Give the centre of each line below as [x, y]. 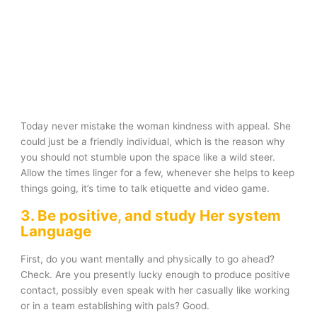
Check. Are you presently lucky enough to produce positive [156, 274]
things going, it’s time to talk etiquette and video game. [145, 188]
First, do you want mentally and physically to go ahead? [148, 259]
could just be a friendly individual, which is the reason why [153, 141]
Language [56, 231]
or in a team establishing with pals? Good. [115, 305]
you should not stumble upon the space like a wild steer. [148, 157]
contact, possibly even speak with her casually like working [155, 290]
